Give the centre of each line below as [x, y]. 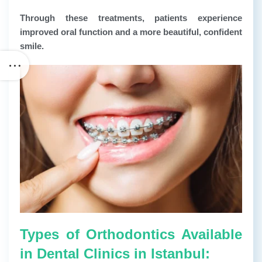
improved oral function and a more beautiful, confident [131, 32]
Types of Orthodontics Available [131, 235]
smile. [32, 46]
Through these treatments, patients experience [131, 18]
